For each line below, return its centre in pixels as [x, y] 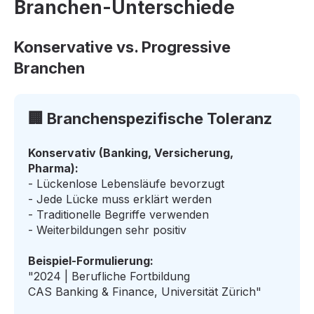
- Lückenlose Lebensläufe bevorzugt [126, 183]
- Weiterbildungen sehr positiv [107, 230]
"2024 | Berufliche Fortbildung [109, 276]
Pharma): [53, 168]
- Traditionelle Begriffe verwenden [118, 214]
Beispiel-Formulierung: [91, 260]
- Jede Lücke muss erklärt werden [120, 199]
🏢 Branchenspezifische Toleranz [150, 119]
